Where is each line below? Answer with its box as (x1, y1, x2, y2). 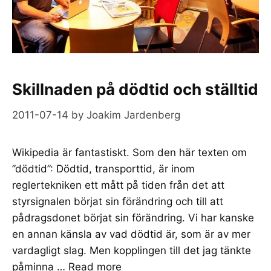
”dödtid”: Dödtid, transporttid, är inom (12, 162, 195, 175)
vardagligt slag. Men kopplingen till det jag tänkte (12, 244, 251, 256)
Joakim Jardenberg (87, 108, 180, 121)
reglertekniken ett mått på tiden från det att (12, 178, 224, 191)
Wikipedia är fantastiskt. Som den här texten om (12, 146, 247, 158)
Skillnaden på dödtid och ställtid (12, 80, 258, 99)
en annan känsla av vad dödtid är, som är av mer (12, 227, 250, 240)
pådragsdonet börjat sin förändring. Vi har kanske (12, 211, 254, 224)
